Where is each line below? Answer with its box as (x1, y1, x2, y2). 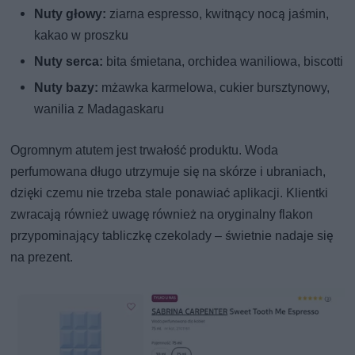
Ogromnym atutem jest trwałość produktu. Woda (10, 143, 279, 158)
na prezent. (10, 250, 74, 265)
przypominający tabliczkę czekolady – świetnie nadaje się (10, 228, 334, 244)
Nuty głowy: (34, 6, 107, 22)
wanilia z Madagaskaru (34, 101, 165, 117)
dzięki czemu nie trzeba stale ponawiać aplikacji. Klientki (10, 185, 329, 201)
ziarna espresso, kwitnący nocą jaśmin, (106, 6, 330, 22)
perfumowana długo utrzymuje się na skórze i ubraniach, (10, 164, 326, 180)
